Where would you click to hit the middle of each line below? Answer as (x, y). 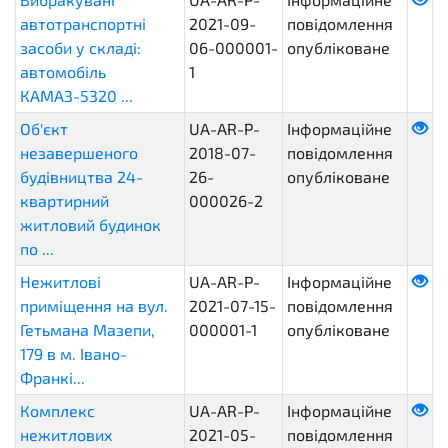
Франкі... (52, 377)
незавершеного (79, 152)
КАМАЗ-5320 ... (76, 95)
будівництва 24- (81, 176)
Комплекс (57, 410)
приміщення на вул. (94, 305)
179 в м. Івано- (73, 353)
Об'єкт (44, 128)
